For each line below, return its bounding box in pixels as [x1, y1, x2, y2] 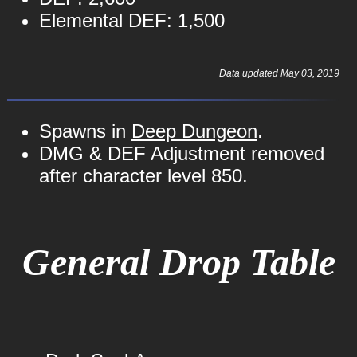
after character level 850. [38, 165, 248, 186]
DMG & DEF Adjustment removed [38, 143, 324, 164]
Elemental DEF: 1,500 [38, 10, 225, 31]
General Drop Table [22, 241, 335, 283]
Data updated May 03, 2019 [218, 68, 339, 79]
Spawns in [38, 120, 131, 142]
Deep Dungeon [131, 120, 257, 142]
